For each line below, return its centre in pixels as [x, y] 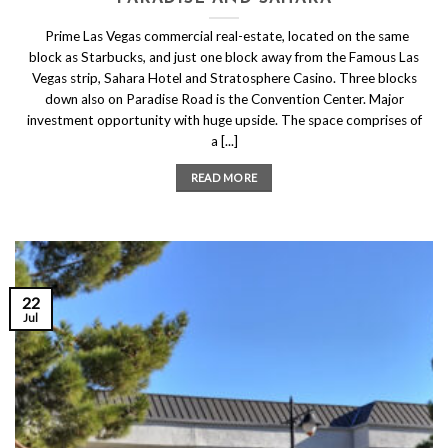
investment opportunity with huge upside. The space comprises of [224, 119]
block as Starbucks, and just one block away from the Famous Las [224, 56]
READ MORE [224, 177]
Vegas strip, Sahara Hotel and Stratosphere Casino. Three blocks [224, 77]
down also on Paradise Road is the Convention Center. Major [224, 98]
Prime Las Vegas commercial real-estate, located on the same [224, 35]
